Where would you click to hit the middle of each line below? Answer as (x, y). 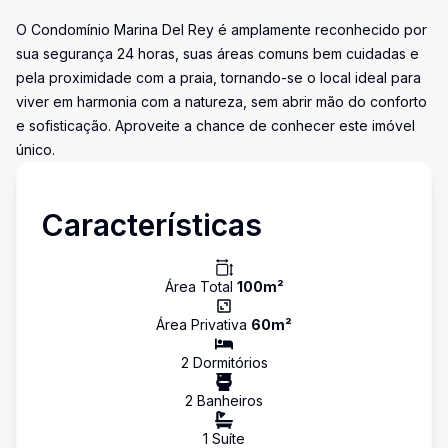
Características (151, 225)
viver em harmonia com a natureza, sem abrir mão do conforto (221, 101)
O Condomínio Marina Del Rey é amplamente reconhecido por (221, 29)
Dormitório (224, 362)
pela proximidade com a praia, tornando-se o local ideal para (218, 77)
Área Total (200, 286)
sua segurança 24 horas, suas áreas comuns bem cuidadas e (217, 53)
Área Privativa (203, 324)
